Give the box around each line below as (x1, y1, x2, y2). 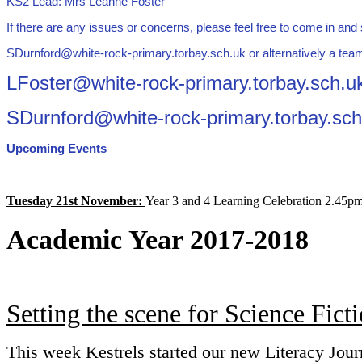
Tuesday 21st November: (6, 194, 145, 208)
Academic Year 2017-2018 (6, 225, 309, 255)
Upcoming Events (6, 141, 110, 156)
